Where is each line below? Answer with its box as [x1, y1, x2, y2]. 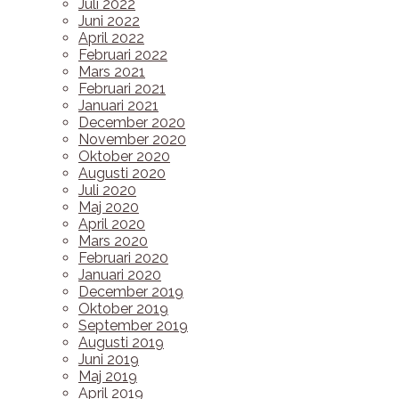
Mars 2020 [78, 232, 148, 249]
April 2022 [78, 29, 144, 46]
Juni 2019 [78, 351, 139, 368]
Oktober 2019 [78, 300, 168, 317]
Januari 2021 [78, 97, 159, 114]
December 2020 [78, 114, 185, 131]
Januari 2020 [78, 266, 161, 283]
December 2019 [78, 283, 183, 300]
